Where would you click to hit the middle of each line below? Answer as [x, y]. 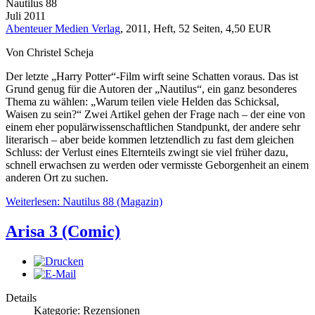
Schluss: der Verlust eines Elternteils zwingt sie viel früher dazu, [147, 153]
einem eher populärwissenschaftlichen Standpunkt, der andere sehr [153, 127]
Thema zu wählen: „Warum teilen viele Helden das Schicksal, [142, 102]
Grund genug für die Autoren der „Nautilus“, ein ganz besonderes [151, 89]
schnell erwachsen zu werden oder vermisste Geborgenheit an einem [157, 165]
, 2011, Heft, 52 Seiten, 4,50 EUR [196, 29]
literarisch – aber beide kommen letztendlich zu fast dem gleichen [150, 140]
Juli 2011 [26, 16]
